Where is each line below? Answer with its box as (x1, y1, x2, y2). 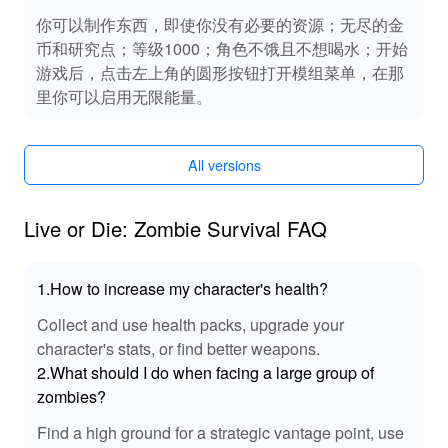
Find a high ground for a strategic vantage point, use (37, 419, 405, 444)
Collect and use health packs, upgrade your (37, 311, 345, 336)
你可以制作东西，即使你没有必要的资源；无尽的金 (35, 11, 404, 36)
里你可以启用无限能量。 (35, 83, 212, 108)
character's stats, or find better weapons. (37, 335, 321, 360)
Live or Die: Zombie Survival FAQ (23, 214, 327, 244)
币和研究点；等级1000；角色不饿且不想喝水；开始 (35, 35, 408, 60)
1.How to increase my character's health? (37, 276, 329, 301)
